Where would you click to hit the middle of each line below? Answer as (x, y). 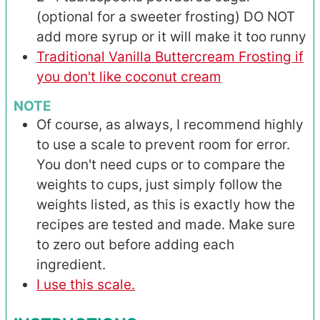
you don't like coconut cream (129, 76)
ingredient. (71, 264)
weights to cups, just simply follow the (159, 184)
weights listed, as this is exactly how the (166, 204)
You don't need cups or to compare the (161, 164)
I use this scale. (86, 284)
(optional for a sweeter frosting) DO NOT (166, 16)
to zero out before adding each (135, 244)
